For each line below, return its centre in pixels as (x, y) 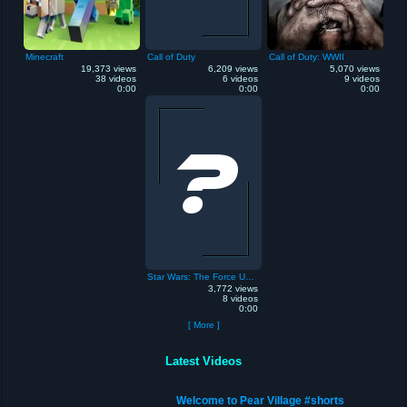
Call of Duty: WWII (307, 56)
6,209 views (233, 68)
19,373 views (109, 68)
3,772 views (233, 288)
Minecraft (45, 56)
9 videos (362, 78)
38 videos (116, 78)
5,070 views (355, 68)
